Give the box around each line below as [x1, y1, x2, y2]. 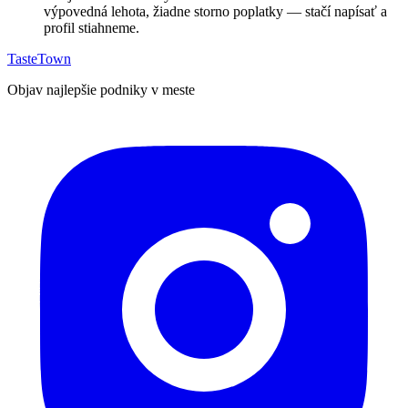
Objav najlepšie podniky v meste [7, 82, 195, 98]
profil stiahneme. [44, 20, 139, 36]
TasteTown [7, 51, 71, 67]
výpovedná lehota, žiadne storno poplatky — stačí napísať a [44, 4, 387, 20]
